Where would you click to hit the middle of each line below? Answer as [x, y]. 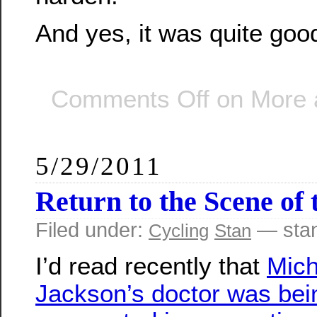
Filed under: [92, 230]
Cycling [179, 230]
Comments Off [130, 98]
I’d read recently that [151, 265]
